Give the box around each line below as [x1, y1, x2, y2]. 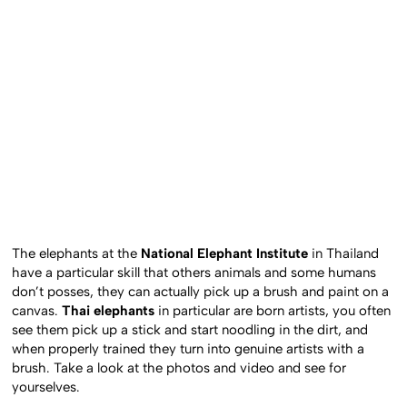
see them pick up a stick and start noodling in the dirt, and [12, 321, 369, 338]
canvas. [12, 302, 63, 319]
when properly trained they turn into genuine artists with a [12, 340, 365, 357]
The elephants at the [12, 244, 142, 262]
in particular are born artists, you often [154, 302, 392, 319]
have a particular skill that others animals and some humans [12, 263, 377, 281]
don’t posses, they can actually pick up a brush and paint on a [12, 283, 390, 300]
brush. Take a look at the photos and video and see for [12, 359, 347, 376]
